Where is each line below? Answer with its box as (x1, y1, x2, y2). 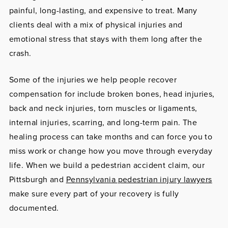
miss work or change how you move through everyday (9, 145, 212, 157)
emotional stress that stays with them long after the (9, 33, 203, 45)
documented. (9, 202, 59, 214)
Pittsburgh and (9, 174, 66, 185)
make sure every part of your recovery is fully (9, 188, 179, 199)
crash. (9, 47, 32, 59)
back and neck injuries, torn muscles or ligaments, (9, 102, 197, 114)
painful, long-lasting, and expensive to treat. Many (9, 5, 197, 16)
